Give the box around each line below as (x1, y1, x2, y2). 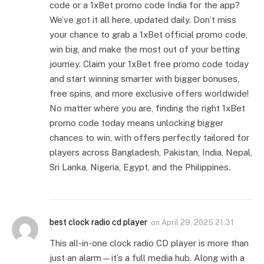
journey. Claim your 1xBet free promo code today (49, 59, 249, 70)
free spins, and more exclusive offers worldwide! (49, 88, 249, 99)
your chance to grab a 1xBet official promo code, (49, 29, 247, 40)
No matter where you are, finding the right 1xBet (49, 103, 245, 114)
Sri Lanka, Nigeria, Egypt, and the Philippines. (49, 162, 230, 173)
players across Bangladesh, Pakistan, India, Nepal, (49, 147, 252, 158)
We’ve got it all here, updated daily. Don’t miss (49, 15, 236, 25)
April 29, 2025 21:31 (161, 218, 234, 227)
